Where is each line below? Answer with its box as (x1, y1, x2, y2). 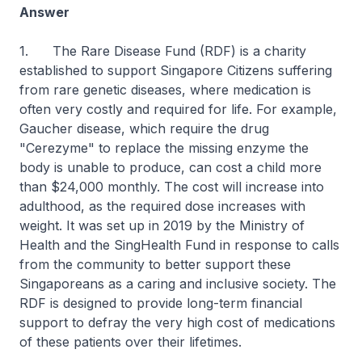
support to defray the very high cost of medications (19, 314, 335, 330)
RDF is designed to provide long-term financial (19, 295, 302, 311)
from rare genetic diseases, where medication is (19, 82, 311, 98)
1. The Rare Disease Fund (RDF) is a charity (19, 43, 306, 59)
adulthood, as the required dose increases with (19, 198, 305, 214)
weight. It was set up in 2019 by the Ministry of (19, 217, 305, 234)
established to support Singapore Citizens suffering (19, 62, 332, 78)
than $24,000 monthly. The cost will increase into (19, 179, 324, 195)
